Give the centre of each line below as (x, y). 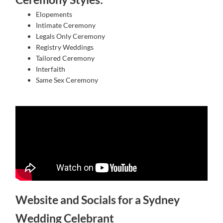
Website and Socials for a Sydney (98, 199)
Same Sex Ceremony (67, 80)
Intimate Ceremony (66, 25)
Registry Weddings (65, 47)
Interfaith (51, 69)
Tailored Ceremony (65, 58)
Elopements (54, 14)
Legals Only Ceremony (71, 36)
